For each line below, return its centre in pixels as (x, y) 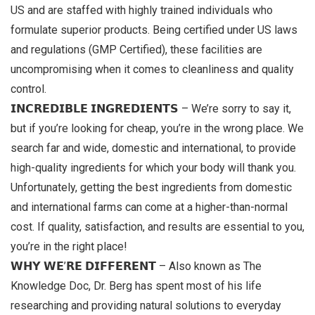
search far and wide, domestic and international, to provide (153, 148)
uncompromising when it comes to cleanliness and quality (152, 69)
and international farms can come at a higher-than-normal (149, 207)
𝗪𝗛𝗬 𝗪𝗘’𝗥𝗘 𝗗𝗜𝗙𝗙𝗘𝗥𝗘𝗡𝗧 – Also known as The (136, 266)
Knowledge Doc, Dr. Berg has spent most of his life (136, 285)
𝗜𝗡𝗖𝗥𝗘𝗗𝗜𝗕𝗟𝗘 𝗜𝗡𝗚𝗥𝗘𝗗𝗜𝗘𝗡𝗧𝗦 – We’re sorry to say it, (151, 108)
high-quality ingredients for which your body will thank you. (153, 167)
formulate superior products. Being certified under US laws (154, 30)
